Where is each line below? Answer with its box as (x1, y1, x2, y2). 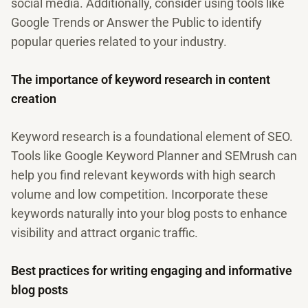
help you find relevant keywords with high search (11, 168, 276, 182)
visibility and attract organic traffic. (11, 225, 198, 240)
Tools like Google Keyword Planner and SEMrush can (11, 148, 297, 163)
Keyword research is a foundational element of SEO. (11, 129, 293, 144)
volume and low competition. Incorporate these (11, 187, 268, 201)
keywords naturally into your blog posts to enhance (11, 206, 287, 221)
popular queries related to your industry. (11, 34, 227, 49)
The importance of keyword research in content (11, 72, 270, 87)
